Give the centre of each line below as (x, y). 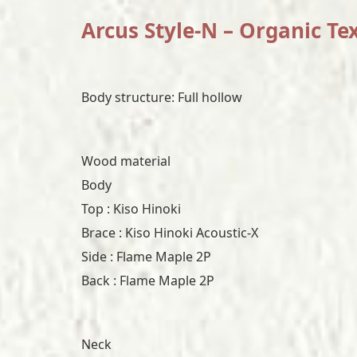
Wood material (126, 161)
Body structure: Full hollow (162, 98)
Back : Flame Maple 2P (148, 281)
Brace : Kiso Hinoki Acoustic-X (170, 233)
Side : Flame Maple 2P (146, 257)
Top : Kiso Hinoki (131, 209)
